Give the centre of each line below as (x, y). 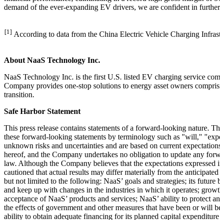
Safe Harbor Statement (42, 111)
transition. (19, 94)
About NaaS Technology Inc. (52, 60)
